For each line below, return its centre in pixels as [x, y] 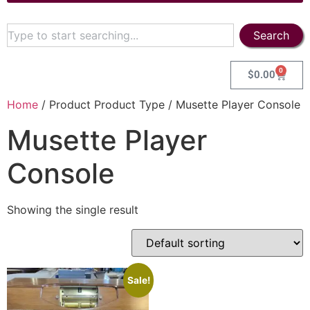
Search [271, 35]
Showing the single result [73, 210]
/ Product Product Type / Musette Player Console [169, 104]
